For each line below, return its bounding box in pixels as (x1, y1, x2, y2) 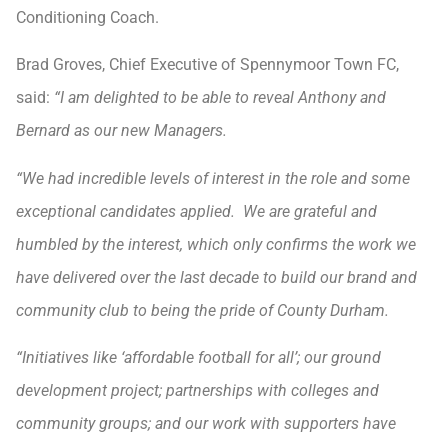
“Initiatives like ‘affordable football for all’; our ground (16, 348, 381, 368)
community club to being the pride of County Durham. (16, 300, 389, 320)
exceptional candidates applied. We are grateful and (16, 201, 377, 221)
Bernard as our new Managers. (16, 121, 227, 141)
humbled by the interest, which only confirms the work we (16, 234, 416, 254)
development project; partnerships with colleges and (16, 381, 379, 401)
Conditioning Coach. (16, 7, 159, 27)
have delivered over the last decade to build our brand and (16, 267, 417, 287)
